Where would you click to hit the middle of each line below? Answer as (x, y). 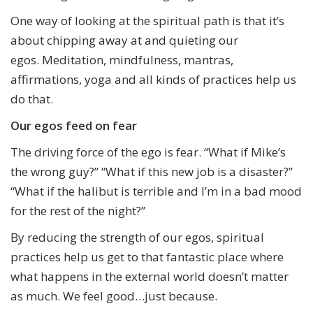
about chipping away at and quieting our (124, 41)
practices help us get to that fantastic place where (147, 257)
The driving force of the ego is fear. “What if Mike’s (148, 152)
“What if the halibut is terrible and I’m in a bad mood (156, 191)
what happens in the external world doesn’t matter (150, 277)
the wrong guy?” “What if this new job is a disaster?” (152, 172)
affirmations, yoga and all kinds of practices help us (153, 80)
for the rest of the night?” (78, 211)
